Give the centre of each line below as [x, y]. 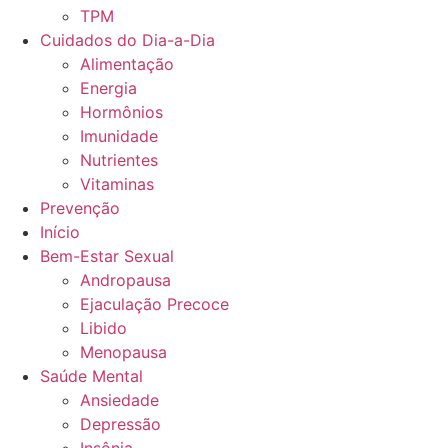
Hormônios [121, 112]
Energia [108, 88]
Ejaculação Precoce [154, 304]
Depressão [120, 424]
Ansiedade [119, 400]
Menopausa [123, 352]
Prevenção [80, 208]
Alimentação [127, 64]
